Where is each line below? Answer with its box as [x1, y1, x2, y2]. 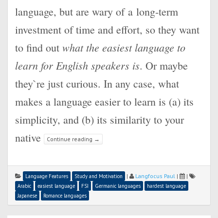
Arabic [18, 182, 31, 189]
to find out [15, 40, 62, 54]
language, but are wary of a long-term [15, 4, 178, 18]
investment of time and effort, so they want [15, 22, 200, 36]
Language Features [25, 173, 68, 180]
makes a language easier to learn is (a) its [15, 94, 194, 109]
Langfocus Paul [135, 172, 175, 180]
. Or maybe [140, 58, 188, 73]
